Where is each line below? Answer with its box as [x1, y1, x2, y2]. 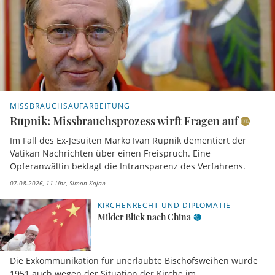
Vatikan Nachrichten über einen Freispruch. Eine [10, 147, 211, 160]
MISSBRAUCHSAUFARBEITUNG [10, 100, 131, 111]
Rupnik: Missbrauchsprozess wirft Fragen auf [10, 113, 238, 128]
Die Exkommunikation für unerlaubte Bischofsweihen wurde [10, 255, 258, 267]
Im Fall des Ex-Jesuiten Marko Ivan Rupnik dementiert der [10, 134, 246, 147]
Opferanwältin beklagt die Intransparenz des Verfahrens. [10, 160, 246, 172]
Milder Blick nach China [98, 211, 192, 223]
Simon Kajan [68, 179, 106, 188]
